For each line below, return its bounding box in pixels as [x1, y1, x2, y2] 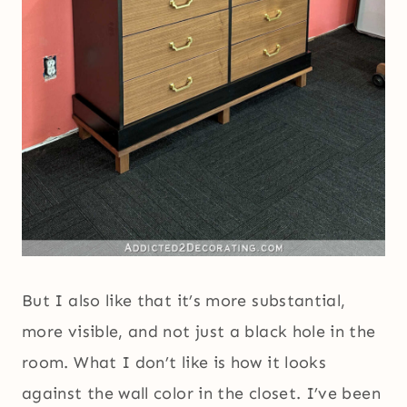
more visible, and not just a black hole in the [22, 321, 376, 342]
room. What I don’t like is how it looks [22, 352, 327, 372]
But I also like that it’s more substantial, [22, 290, 346, 311]
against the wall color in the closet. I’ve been [22, 382, 381, 403]
